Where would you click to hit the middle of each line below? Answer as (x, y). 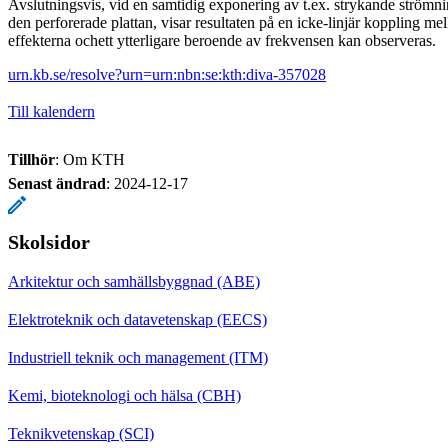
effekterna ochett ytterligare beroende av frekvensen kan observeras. (222, 40)
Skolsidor (49, 241)
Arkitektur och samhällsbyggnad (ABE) (134, 281)
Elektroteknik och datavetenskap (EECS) (137, 319)
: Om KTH (90, 159)
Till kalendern (51, 111)
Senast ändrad (57, 183)
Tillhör (31, 159)
